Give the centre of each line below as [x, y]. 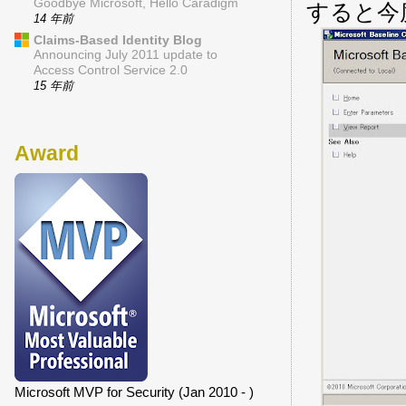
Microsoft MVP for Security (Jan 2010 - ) [134, 391]
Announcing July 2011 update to [126, 55]
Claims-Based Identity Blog [118, 40]
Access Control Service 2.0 [111, 71]
